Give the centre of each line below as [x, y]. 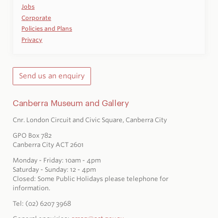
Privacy [32, 39]
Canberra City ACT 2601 [48, 145]
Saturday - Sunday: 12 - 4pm [54, 169]
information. [31, 188]
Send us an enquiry [52, 76]
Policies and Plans [47, 29]
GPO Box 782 [32, 135]
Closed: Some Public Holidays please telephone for [90, 179]
